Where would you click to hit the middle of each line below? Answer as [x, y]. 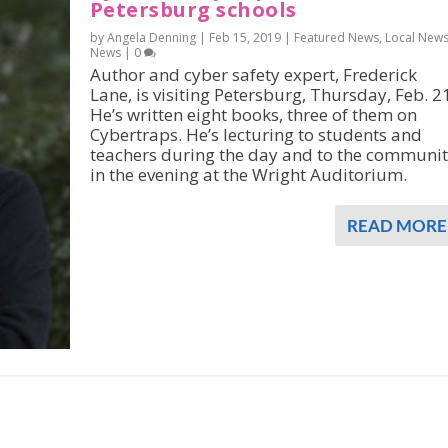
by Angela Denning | [149, 37]
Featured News [336, 37]
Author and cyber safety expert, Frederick [253, 74]
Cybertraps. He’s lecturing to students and [255, 134]
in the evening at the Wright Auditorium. [248, 174]
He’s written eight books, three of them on [253, 114]
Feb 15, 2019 [244, 37]
